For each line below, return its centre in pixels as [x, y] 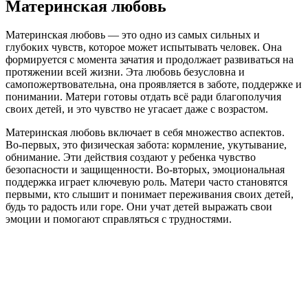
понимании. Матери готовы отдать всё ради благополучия [143, 97]
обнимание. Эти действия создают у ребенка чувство [131, 157]
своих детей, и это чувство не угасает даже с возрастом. [137, 109]
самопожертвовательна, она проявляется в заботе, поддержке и [154, 85]
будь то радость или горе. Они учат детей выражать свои [139, 207]
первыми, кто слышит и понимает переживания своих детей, [150, 195]
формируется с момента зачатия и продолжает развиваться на [150, 60]
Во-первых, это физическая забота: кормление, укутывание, [146, 145]
